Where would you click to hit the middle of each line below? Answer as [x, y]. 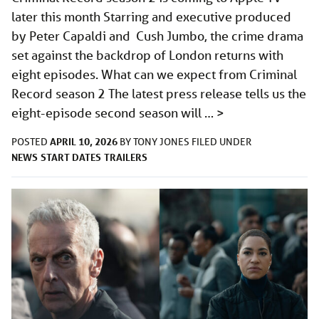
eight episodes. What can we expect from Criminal [154, 74]
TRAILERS [126, 157]
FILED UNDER [221, 142]
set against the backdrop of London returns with [147, 55]
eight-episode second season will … [114, 113]
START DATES [71, 157]
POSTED [31, 142]
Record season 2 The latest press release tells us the [159, 94]
